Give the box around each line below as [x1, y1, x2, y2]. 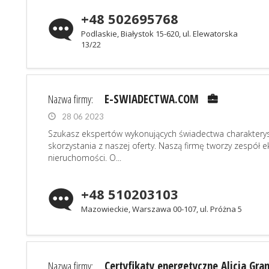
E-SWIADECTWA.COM [104, 91, 199, 107]
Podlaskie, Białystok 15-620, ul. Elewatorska [81, 28, 238, 39]
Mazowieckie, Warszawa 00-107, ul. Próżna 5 [81, 204, 242, 214]
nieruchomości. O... [48, 152, 121, 163]
